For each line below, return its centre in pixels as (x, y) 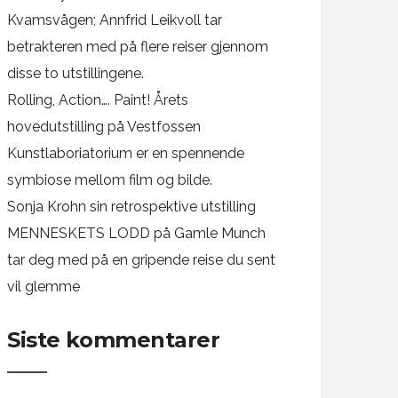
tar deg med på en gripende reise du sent (142, 260)
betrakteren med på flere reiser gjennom (138, 47)
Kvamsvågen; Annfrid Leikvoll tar (115, 20)
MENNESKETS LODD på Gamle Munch (137, 233)
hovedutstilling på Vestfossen (104, 127)
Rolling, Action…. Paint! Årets (98, 100)
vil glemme (44, 287)
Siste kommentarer (114, 340)
